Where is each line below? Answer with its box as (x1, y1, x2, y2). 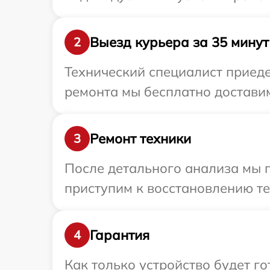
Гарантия (90, 226, 149, 243)
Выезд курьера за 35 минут (90, 33, 269, 51)
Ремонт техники (90, 130, 191, 147)
